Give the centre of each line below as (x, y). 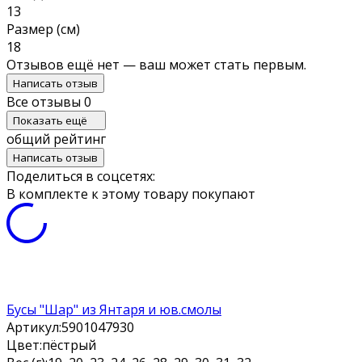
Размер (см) (43, 29)
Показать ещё (51, 120)
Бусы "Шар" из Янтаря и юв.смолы (114, 309)
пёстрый (69, 345)
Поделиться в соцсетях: (81, 176)
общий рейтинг (56, 139)
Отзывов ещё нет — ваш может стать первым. (156, 64)
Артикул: (34, 327)
